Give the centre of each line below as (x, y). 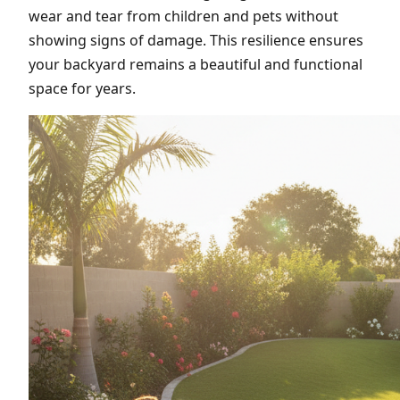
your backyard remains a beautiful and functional (196, 64)
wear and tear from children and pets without (183, 16)
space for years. (82, 88)
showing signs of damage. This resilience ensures (196, 40)
